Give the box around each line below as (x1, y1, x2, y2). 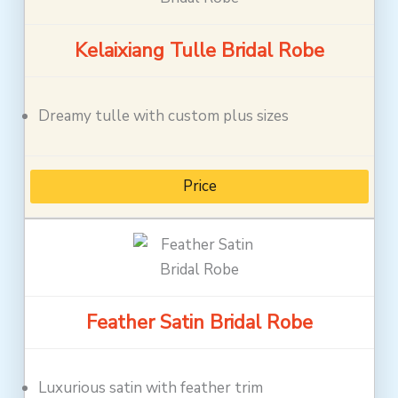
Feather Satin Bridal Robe (86, 309, 313, 337)
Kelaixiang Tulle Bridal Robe (75, 37, 324, 65)
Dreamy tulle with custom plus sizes (38, 106, 290, 127)
